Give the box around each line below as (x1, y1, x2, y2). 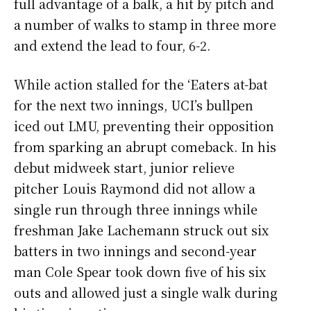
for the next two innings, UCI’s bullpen (14, 96, 253, 115)
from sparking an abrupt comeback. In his (14, 137, 276, 156)
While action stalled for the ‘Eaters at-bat (14, 75, 268, 94)
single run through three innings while (14, 200, 258, 219)
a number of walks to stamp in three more (14, 15, 276, 34)
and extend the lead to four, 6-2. (14, 36, 210, 55)
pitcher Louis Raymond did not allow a (14, 179, 255, 198)
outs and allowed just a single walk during (14, 283, 278, 302)
